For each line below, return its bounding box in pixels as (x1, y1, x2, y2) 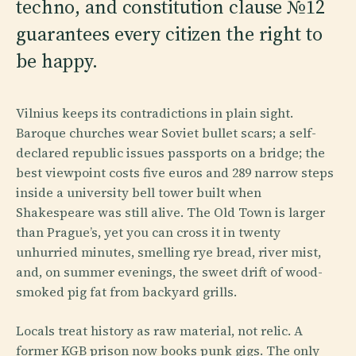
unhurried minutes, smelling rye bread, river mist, (16, 242, 321, 261)
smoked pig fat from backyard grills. (16, 282, 237, 300)
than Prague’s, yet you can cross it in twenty (16, 222, 281, 241)
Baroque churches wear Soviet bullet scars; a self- (16, 123, 316, 141)
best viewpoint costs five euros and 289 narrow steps (16, 163, 334, 181)
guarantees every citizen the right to (16, 20, 323, 47)
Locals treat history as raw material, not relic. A (16, 321, 303, 339)
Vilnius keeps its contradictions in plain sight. (16, 103, 293, 122)
